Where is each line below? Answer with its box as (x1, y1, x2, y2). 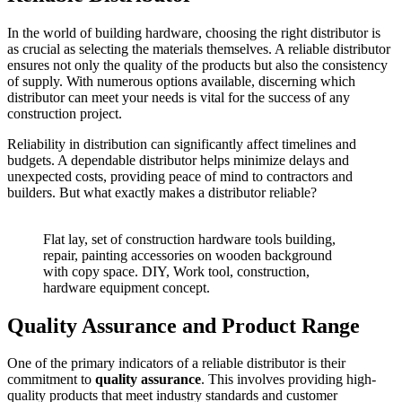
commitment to (7, 371, 95, 388)
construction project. (7, 105, 122, 121)
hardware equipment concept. (43, 279, 210, 295)
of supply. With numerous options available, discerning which (7, 73, 355, 89)
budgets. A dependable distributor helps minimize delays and (7, 152, 349, 168)
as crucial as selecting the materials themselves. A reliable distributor (7, 40, 390, 57)
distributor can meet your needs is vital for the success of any (7, 89, 350, 105)
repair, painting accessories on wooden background (43, 247, 332, 263)
